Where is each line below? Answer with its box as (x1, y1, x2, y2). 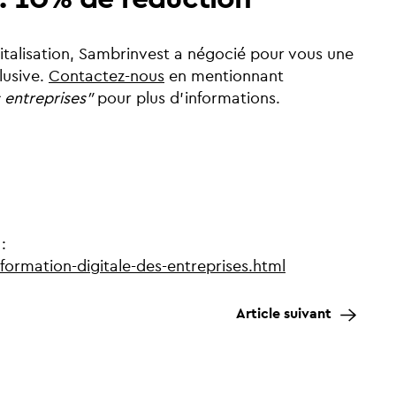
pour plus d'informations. (93, 90, 280, 107)
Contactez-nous (49, 68, 164, 85)
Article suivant (236, 307, 331, 322)
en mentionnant (164, 68, 284, 85)
